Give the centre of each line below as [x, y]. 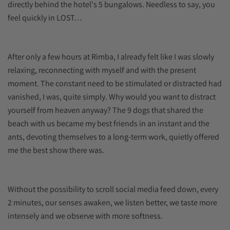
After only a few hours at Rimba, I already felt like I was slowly [111, 57]
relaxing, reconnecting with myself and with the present [102, 70]
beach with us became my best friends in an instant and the [109, 124]
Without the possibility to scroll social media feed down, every [113, 189]
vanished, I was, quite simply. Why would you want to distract [112, 97]
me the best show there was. [56, 150]
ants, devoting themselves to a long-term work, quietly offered [113, 137]
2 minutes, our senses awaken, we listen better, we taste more [112, 203]
